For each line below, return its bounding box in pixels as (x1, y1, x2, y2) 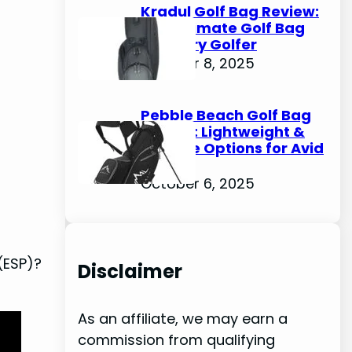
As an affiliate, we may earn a (77, 308, 288, 328)
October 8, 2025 (140, 53, 255, 73)
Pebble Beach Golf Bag (140, 104, 311, 125)
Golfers (140, 154, 196, 174)
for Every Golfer (140, 34, 257, 54)
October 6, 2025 (140, 173, 255, 193)
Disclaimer (77, 258, 182, 284)
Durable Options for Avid (140, 137, 324, 158)
